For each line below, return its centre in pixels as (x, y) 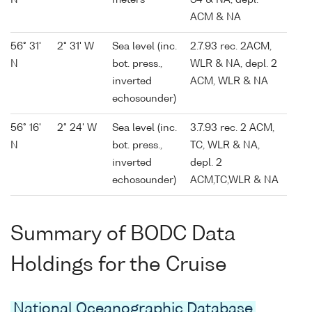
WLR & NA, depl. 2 (234, 64)
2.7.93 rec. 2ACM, (231, 47)
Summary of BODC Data (123, 234)
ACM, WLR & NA (229, 82)
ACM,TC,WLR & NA (234, 181)
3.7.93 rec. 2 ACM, (232, 128)
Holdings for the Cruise (119, 265)
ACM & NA (216, 18)
